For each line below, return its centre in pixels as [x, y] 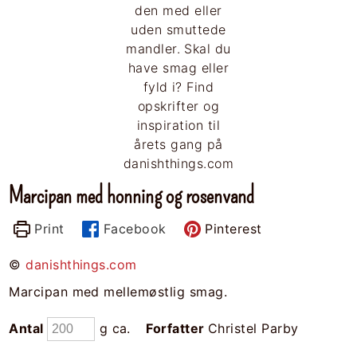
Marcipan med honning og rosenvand [132, 196]
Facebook [133, 229]
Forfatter [177, 328]
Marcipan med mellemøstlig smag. [118, 292]
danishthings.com [81, 265]
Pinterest [231, 229]
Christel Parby [253, 328]
